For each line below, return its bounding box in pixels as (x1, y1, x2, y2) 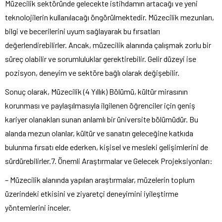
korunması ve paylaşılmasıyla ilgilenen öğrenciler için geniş (5, 100, 195, 110)
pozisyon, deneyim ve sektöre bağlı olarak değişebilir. (5, 67, 179, 77)
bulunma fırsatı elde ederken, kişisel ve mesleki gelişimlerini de (5, 142, 208, 152)
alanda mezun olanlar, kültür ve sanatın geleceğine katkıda (5, 128, 193, 138)
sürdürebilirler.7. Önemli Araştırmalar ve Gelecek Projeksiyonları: (5, 156, 213, 166)
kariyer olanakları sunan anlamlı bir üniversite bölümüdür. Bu (5, 114, 198, 124)
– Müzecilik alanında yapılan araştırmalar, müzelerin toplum (5, 174, 195, 184)
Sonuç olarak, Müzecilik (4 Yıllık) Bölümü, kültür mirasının (5, 86, 188, 96)
